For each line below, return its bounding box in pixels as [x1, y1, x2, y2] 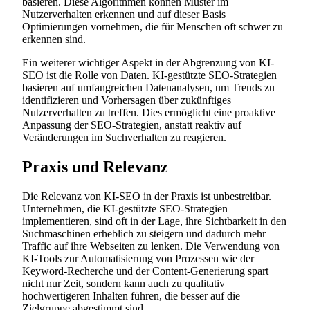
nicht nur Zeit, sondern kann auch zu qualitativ [22, 277, 225, 290]
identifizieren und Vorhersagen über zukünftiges [22, 94, 231, 107]
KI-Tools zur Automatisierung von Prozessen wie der [22, 253, 254, 265]
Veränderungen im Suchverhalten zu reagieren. [22, 131, 226, 144]
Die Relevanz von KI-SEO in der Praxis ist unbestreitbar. [22, 190, 271, 203]
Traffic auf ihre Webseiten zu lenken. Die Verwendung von [22, 240, 280, 253]
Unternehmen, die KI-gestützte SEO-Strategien [22, 203, 228, 215]
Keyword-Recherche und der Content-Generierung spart [22, 265, 268, 277]
